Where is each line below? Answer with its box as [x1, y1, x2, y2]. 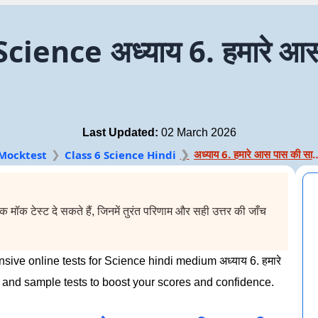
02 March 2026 [158, 126, 236, 138]
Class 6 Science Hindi [64, 148, 176, 163]
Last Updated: [82, 126, 158, 138]
